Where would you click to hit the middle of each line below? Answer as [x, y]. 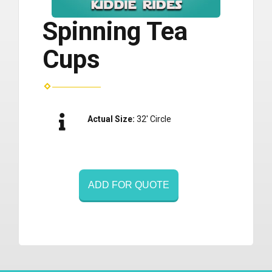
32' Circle [154, 119]
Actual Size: [112, 119]
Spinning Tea [115, 32]
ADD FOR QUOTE [129, 185]
